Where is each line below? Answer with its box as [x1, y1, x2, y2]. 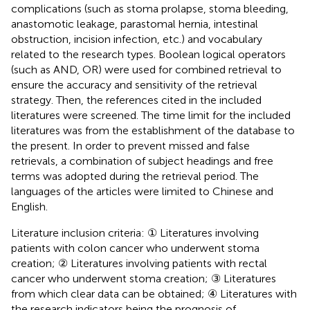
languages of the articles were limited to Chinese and [11, 184, 273, 198]
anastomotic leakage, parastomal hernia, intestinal [11, 17, 258, 30]
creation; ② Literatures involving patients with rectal [11, 256, 267, 270]
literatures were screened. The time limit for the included [11, 108, 291, 122]
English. [11, 199, 48, 213]
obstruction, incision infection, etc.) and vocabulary [11, 32, 262, 46]
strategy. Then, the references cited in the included [11, 93, 262, 107]
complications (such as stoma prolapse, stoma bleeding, [11, 1, 289, 15]
